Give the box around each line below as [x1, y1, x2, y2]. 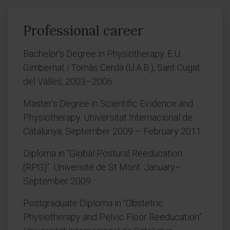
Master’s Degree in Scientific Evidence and [23, 98, 193, 109]
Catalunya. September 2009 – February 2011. [23, 126, 203, 137]
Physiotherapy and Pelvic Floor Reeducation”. [23, 212, 203, 222]
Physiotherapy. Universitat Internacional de [23, 112, 193, 123]
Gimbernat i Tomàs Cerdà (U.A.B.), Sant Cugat [23, 62, 200, 73]
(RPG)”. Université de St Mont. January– [23, 162, 181, 172]
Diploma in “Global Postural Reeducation [23, 148, 182, 159]
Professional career [23, 22, 143, 39]
